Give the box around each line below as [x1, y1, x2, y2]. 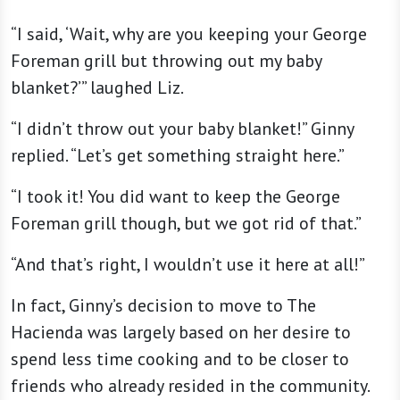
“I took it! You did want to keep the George [11, 185, 340, 209]
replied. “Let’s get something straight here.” [11, 144, 345, 168]
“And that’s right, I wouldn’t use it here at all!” [11, 253, 365, 277]
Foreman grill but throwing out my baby [11, 49, 321, 73]
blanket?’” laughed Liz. [11, 76, 187, 100]
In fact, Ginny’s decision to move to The [11, 294, 316, 318]
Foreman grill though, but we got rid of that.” [11, 212, 362, 236]
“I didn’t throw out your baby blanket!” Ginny [11, 117, 354, 141]
